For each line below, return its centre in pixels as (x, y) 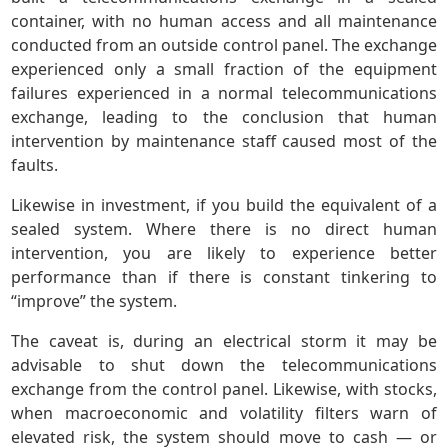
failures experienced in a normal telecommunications (224, 93)
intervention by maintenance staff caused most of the (224, 141)
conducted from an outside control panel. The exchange (224, 45)
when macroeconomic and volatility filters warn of (224, 413)
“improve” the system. (94, 301)
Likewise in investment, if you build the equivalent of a (224, 205)
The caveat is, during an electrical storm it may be (224, 341)
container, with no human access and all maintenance (224, 21)
